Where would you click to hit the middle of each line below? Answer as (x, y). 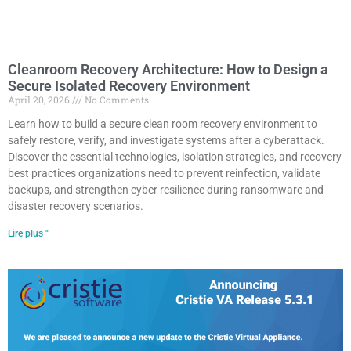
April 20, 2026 (40, 100)
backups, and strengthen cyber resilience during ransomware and (166, 190)
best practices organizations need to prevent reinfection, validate (164, 174)
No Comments (116, 100)
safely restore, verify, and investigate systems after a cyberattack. (166, 141)
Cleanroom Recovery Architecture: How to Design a (168, 70)
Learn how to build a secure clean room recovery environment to (163, 124)
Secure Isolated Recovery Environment (129, 86)
